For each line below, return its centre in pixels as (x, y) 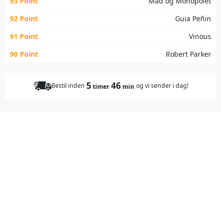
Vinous (200, 36)
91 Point (24, 36)
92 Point (24, 18)
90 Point (24, 54)
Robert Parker (188, 54)
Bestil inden (68, 85)
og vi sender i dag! (162, 85)
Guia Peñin (193, 18)
